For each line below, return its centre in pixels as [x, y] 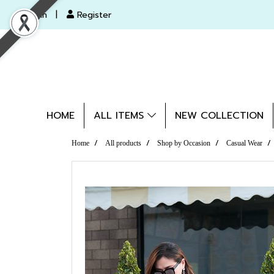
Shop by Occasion [184, 143]
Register [93, 15]
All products [123, 143]
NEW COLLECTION [219, 116]
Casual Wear [244, 143]
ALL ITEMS [120, 116]
